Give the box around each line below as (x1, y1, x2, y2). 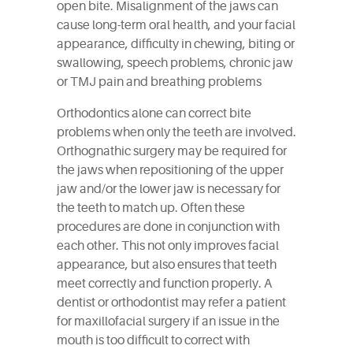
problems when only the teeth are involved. (57, 125, 296, 139)
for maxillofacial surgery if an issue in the (57, 314, 280, 329)
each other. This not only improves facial (57, 239, 279, 253)
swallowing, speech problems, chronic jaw (57, 56, 293, 70)
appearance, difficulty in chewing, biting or (57, 37, 295, 51)
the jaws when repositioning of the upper (57, 163, 284, 177)
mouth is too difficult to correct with (57, 333, 250, 347)
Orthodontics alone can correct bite (57, 106, 251, 121)
